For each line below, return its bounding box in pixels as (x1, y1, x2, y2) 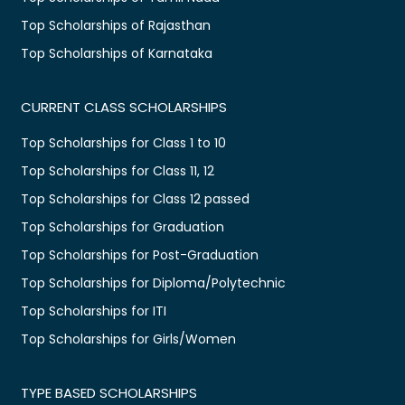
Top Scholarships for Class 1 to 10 (21, 133, 226, 152)
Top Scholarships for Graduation (21, 217, 224, 236)
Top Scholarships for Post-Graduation (21, 245, 259, 264)
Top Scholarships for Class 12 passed (21, 189, 250, 208)
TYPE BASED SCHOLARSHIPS (21, 382, 197, 402)
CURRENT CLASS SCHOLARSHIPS (21, 97, 227, 117)
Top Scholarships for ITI (21, 301, 166, 320)
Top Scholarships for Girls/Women (21, 329, 236, 348)
